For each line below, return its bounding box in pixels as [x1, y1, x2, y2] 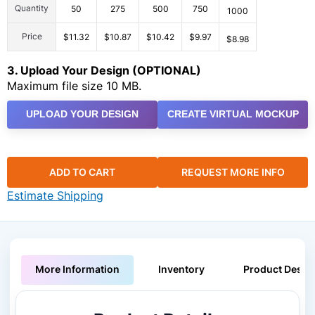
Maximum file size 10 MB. [7, 78, 141, 93]
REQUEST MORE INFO [181, 166, 285, 179]
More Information [35, 263, 120, 276]
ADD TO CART [49, 166, 115, 179]
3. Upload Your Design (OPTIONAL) [7, 63, 201, 77]
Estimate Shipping [7, 188, 103, 203]
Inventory [158, 263, 205, 276]
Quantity [15, 3, 49, 13]
